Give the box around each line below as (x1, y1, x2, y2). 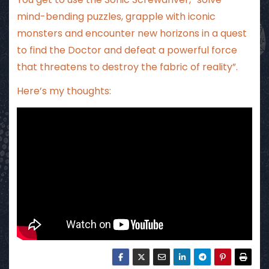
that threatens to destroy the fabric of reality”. (16, 59, 238, 74)
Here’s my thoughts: (16, 84, 111, 98)
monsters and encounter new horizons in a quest (16, 26, 247, 40)
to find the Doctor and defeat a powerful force (16, 43, 237, 57)
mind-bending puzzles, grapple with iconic (16, 9, 216, 23)
